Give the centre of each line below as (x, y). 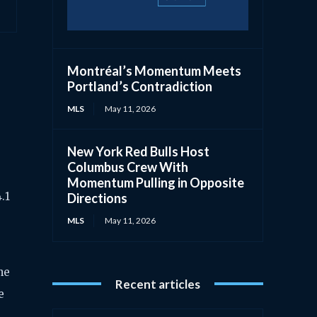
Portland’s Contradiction (140, 86)
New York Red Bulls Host (139, 151)
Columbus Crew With (128, 167)
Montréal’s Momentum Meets (155, 70)
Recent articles (158, 284)
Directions (98, 198)
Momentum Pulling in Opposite (156, 182)
